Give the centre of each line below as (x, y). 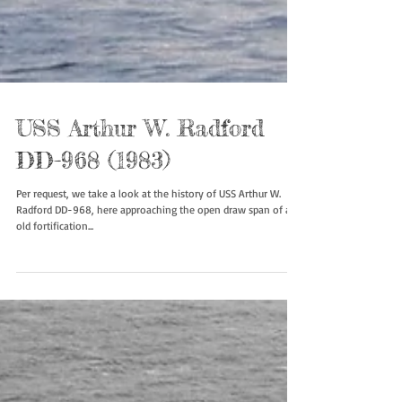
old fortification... (55, 298)
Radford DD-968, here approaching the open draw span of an (157, 282)
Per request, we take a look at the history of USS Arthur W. (149, 266)
